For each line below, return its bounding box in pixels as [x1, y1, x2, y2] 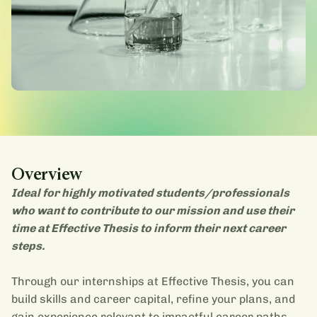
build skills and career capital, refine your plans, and [11, 292, 295, 306]
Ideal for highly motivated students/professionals [11, 186, 289, 200]
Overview [11, 163, 83, 185]
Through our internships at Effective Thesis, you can [11, 275, 294, 289]
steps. [11, 239, 45, 253]
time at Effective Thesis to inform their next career [11, 221, 286, 236]
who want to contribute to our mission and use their [11, 204, 294, 218]
